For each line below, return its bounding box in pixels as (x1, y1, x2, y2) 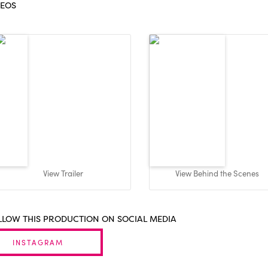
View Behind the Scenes (175, 168, 259, 179)
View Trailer (42, 168, 83, 179)
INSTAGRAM (12, 237, 66, 248)
